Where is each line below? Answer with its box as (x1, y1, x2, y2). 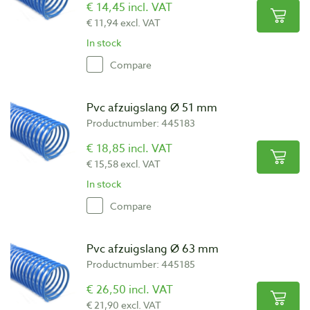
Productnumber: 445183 (86, 116, 195, 129)
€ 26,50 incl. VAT (86, 282, 173, 298)
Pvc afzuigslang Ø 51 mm (86, 100, 217, 116)
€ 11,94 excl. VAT (86, 16, 161, 29)
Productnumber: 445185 (86, 257, 195, 271)
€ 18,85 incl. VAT (86, 140, 172, 157)
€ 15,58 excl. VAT (86, 157, 161, 170)
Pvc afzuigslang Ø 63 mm (86, 241, 219, 257)
